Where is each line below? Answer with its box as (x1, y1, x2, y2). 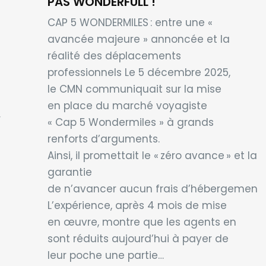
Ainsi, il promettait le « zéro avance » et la (47, 148, 257, 163)
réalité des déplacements (47, 48, 181, 63)
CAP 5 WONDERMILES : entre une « (47, 15, 213, 30)
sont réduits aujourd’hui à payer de (47, 231, 229, 246)
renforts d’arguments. (47, 131, 160, 146)
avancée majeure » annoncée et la (47, 31, 230, 46)
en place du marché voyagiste (47, 98, 207, 113)
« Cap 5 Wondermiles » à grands (47, 115, 214, 129)
